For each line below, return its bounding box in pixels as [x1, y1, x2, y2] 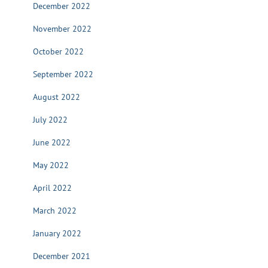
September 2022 [33, 69, 93, 80]
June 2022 [33, 137, 71, 148]
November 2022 [33, 23, 92, 34]
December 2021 [33, 251, 90, 261]
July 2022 [33, 114, 68, 125]
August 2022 [33, 92, 80, 102]
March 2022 [33, 205, 77, 216]
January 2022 [33, 228, 81, 239]
